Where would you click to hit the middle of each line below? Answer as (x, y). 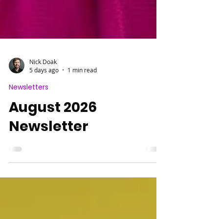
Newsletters (29, 121)
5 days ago (44, 104)
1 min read (82, 104)
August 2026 (53, 142)
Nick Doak (43, 96)
